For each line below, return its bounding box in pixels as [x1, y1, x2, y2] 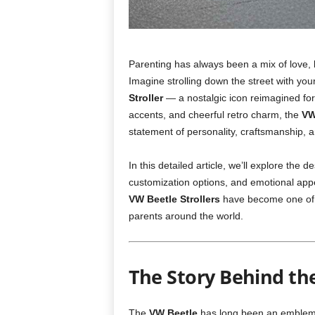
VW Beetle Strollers [128, 193, 220, 205]
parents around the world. [128, 210, 243, 221]
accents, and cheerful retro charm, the [128, 109, 302, 120]
